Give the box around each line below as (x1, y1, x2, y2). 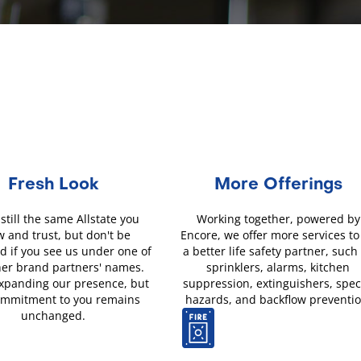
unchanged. (21, 308, 86, 324)
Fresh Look (7, 177, 99, 194)
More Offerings (214, 177, 342, 194)
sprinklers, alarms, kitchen (206, 259, 351, 276)
